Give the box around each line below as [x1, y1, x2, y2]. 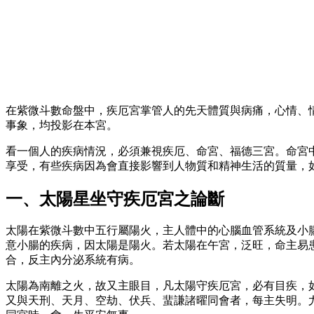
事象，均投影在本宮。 [6, 118, 118, 131]
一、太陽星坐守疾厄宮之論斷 [6, 189, 224, 208]
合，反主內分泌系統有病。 [6, 254, 140, 266]
